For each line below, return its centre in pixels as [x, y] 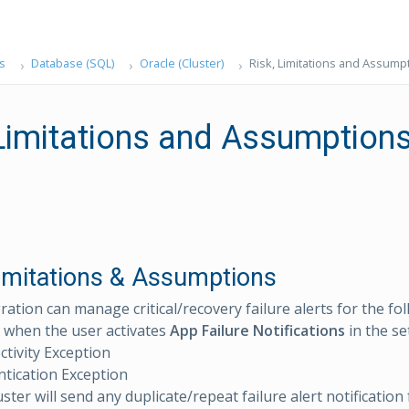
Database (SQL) [72, 63]
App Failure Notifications [257, 330]
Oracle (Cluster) [181, 63]
